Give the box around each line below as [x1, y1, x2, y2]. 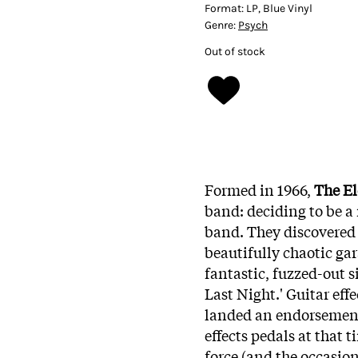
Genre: [205, 18, 238, 32]
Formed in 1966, [205, 178, 314, 200]
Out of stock [205, 44, 265, 58]
